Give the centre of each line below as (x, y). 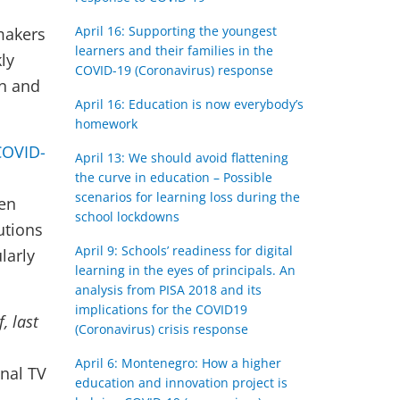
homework (106, 124)
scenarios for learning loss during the (187, 197)
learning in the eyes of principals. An (185, 270)
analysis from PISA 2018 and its (168, 290)
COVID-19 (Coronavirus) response (174, 70)
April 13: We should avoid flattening (181, 158)
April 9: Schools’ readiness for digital (183, 250)
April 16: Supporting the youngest (175, 31)
